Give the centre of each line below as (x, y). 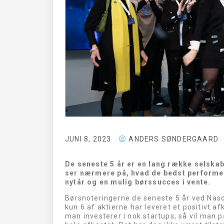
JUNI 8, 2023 (88, 139)
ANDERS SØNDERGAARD (174, 139)
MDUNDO (29, 96)
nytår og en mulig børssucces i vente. (138, 182)
